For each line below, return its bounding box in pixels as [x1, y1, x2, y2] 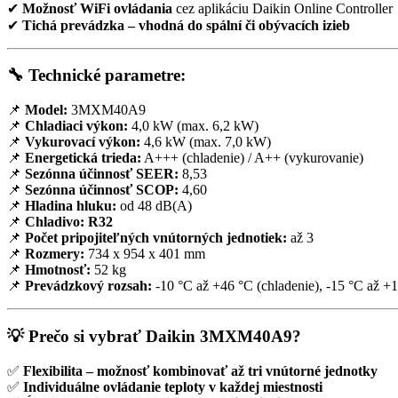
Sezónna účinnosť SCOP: [25, 182, 179, 198]
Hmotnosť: [25, 262, 91, 278]
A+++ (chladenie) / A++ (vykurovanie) [141, 150, 363, 166]
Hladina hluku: [25, 198, 116, 214]
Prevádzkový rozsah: [25, 278, 152, 294]
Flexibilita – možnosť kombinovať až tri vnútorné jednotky [23, 362, 378, 378]
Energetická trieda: [25, 150, 141, 166]
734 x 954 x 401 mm [84, 246, 205, 262]
